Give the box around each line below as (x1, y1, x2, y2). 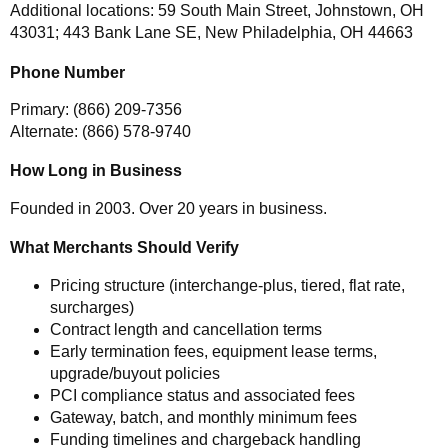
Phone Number (10, 62, 125, 81)
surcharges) (50, 298, 134, 316)
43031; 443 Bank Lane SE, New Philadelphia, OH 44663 (10, 24, 413, 42)
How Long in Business (10, 161, 182, 180)
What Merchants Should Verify (10, 238, 239, 257)
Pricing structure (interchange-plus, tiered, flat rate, (50, 276, 405, 294)
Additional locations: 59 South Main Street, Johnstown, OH (10, 2, 424, 20)
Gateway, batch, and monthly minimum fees (50, 408, 357, 426)
